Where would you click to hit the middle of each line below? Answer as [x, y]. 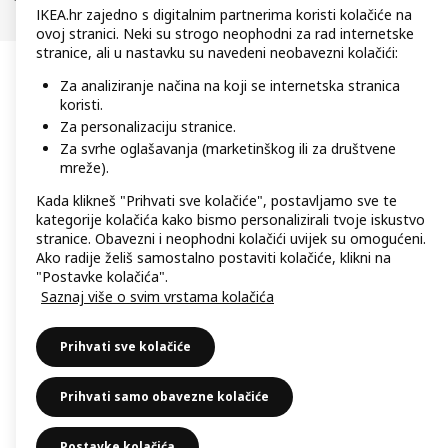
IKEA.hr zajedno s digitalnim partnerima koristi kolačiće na [224, 15]
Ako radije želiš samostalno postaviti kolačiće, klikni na [213, 257]
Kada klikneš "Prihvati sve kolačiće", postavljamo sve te [216, 200]
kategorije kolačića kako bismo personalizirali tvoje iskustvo [230, 219]
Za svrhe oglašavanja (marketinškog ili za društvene [228, 148]
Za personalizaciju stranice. [148, 127]
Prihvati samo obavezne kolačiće [164, 396]
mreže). [84, 167]
